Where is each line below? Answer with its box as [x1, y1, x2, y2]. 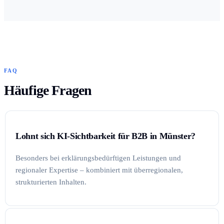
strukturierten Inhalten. [15, 177, 86, 186]
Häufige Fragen [4, 82, 92, 98]
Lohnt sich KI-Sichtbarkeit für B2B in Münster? [15, 131, 195, 141]
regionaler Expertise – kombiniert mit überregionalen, [15, 165, 183, 174]
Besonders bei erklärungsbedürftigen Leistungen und [15, 153, 181, 162]
